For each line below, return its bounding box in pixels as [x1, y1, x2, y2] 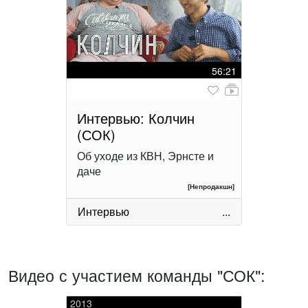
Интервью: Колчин [77, 107, 195, 128]
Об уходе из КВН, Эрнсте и [77, 147, 214, 164]
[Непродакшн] [188, 181, 234, 191]
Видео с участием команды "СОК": [8, 263, 265, 287]
